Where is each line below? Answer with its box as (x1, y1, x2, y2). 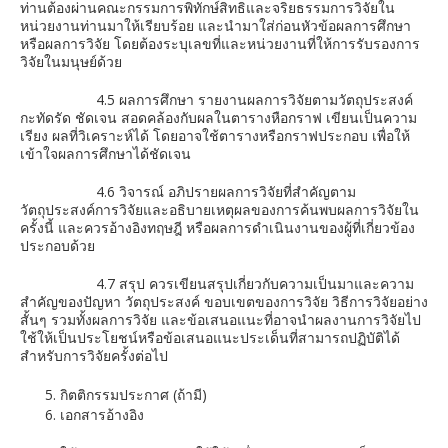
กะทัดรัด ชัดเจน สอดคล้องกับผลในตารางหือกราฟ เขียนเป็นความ (20, 108, 417, 127)
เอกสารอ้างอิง (60, 405, 144, 424)
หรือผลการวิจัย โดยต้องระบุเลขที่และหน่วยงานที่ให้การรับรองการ (20, 34, 420, 53)
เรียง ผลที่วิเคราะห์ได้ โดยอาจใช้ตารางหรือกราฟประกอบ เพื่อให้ (20, 126, 410, 145)
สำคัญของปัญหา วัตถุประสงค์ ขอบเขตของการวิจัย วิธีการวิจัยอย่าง (20, 292, 428, 311)
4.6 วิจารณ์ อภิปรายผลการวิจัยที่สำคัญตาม (20, 182, 356, 201)
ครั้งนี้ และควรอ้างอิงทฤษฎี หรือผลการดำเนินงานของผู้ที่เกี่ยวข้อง (20, 218, 415, 237)
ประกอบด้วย (20, 236, 95, 255)
